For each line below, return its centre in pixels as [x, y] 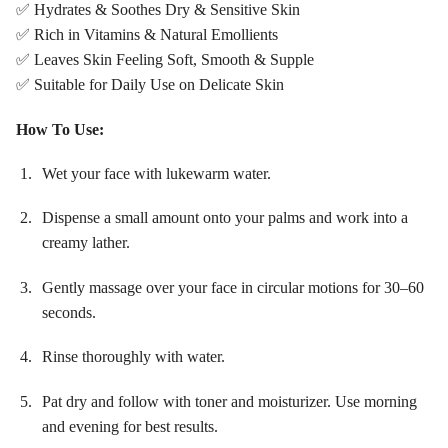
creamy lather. [86, 243]
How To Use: [60, 129]
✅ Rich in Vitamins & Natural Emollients [147, 35]
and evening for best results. [130, 426]
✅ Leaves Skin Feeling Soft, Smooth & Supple [165, 60]
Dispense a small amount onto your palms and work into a [225, 218]
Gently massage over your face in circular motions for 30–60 [233, 287]
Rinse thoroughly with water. [133, 357]
